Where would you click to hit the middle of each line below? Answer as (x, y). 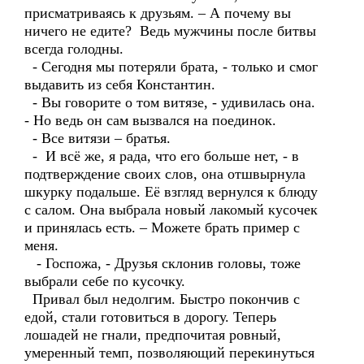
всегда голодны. (74, 49)
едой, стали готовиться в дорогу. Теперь (150, 317)
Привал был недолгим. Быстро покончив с (162, 299)
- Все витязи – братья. (97, 138)
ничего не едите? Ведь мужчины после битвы (170, 31)
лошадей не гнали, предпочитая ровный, (153, 335)
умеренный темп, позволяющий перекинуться (169, 353)
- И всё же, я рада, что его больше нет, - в (162, 156)
